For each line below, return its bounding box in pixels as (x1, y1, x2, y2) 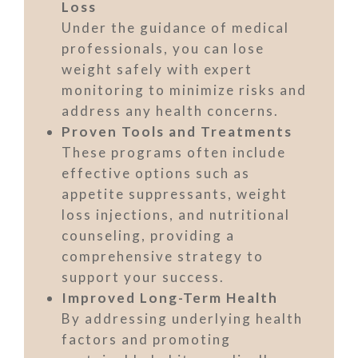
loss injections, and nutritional (62, 206, 290, 223)
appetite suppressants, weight (62, 185, 288, 202)
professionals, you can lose (62, 40, 265, 57)
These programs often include (62, 144, 286, 161)
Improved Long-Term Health (62, 289, 278, 306)
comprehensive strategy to (62, 248, 264, 265)
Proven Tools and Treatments (62, 123, 292, 140)
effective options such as (62, 165, 250, 181)
